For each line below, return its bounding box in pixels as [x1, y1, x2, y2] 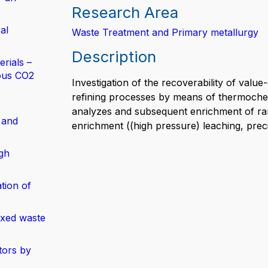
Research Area [72, 3, 178, 22]
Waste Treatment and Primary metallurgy [72, 26, 258, 38]
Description [72, 47, 156, 66]
